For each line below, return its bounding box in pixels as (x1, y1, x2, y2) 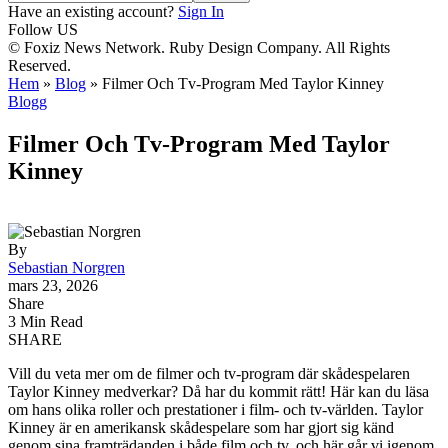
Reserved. (8, 57, 71, 74)
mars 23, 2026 (8, 276, 98, 294)
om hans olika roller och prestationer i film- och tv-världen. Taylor (8, 400, 423, 418)
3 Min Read (8, 312, 83, 330)
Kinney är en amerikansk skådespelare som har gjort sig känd (8, 418, 394, 436)
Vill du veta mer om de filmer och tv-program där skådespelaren (8, 364, 410, 382)
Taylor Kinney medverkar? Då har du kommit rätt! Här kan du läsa (8, 382, 429, 400)
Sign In (178, 3, 224, 20)
